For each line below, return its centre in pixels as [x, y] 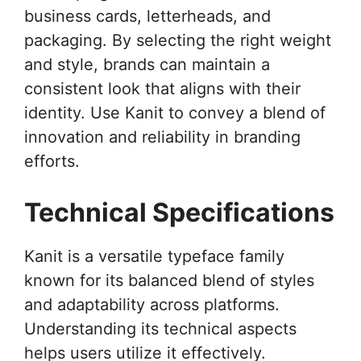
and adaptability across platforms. [152, 304]
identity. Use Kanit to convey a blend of [175, 112]
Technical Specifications [179, 212]
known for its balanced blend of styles [169, 280]
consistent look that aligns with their [162, 88]
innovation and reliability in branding [162, 137]
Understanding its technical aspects [160, 328]
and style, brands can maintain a [147, 64]
